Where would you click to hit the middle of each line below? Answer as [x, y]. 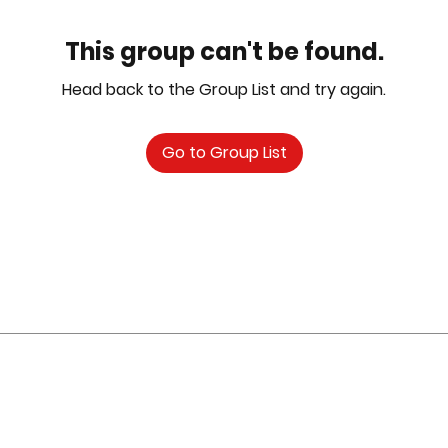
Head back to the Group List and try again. [224, 89]
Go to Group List [224, 152]
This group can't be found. [224, 51]
